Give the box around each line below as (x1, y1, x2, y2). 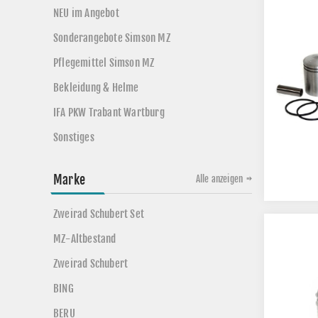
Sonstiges (53, 131, 94, 144)
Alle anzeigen (195, 173, 243, 185)
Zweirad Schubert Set (53, 207, 144, 221)
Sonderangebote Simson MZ (53, 31, 170, 45)
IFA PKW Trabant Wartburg (53, 106, 165, 119)
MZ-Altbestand (53, 232, 116, 246)
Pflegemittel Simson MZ (53, 56, 155, 70)
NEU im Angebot (53, 6, 119, 20)
